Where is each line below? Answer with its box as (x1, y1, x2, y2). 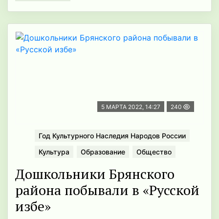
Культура (39, 148, 69, 156)
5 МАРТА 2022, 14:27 (101, 103, 160, 111)
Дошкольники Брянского (15, 165, 175, 183)
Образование (81, 148, 125, 156)
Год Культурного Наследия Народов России (39, 131, 186, 140)
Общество (136, 148, 172, 156)
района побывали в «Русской (15, 181, 199, 199)
